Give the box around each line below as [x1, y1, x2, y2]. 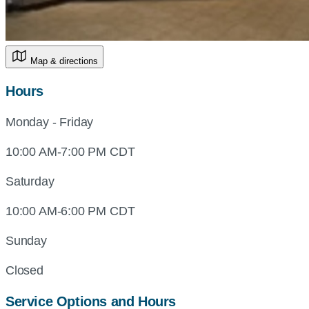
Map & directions [30, 56, 98, 66]
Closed [6, 263, 43, 277]
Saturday [6, 175, 54, 188]
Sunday [6, 234, 47, 248]
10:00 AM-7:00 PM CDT [6, 145, 135, 159]
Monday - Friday [6, 115, 94, 129]
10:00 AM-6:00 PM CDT [6, 204, 135, 218]
